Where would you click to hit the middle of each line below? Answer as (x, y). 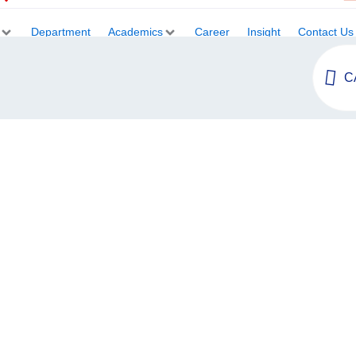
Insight (263, 32)
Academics (135, 32)
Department (60, 32)
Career (212, 32)
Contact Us (325, 32)
